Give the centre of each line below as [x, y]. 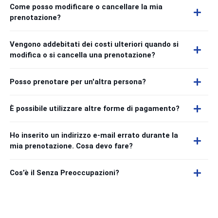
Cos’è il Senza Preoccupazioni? [64, 173]
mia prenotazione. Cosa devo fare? [71, 146]
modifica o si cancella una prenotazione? [82, 55]
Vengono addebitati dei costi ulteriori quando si [94, 44]
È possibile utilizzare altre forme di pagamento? [95, 109]
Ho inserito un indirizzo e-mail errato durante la [94, 135]
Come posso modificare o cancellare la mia [86, 7]
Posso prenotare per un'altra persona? [78, 82]
